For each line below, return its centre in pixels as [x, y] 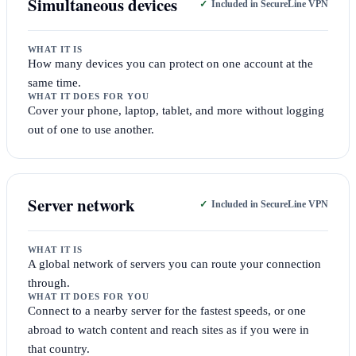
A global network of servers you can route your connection [174, 263]
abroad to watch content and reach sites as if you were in [168, 329]
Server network [81, 205]
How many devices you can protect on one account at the [170, 63]
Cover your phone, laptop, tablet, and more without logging [176, 110]
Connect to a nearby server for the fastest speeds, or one [166, 310]
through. [48, 282]
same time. [54, 82]
